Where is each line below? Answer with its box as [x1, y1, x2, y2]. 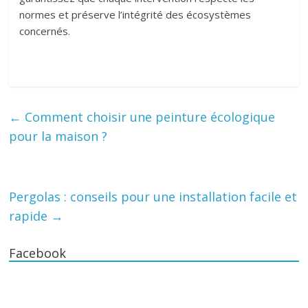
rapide [9, 208, 52, 225]
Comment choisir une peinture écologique [21, 109, 276, 126]
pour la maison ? [9, 128, 108, 145]
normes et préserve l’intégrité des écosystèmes [19, 8, 252, 22]
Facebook [9, 245, 67, 262]
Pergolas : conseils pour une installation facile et [9, 188, 298, 206]
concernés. [19, 24, 71, 38]
